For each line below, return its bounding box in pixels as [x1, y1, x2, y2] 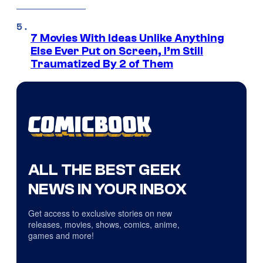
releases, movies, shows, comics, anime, [28, 218, 180, 231]
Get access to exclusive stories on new [28, 207, 172, 220]
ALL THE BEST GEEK [28, 160, 181, 180]
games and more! [28, 230, 94, 242]
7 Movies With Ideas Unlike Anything [31, 31, 224, 45]
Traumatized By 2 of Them [31, 57, 173, 70]
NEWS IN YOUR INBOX [28, 180, 187, 199]
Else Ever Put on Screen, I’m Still [31, 44, 203, 58]
